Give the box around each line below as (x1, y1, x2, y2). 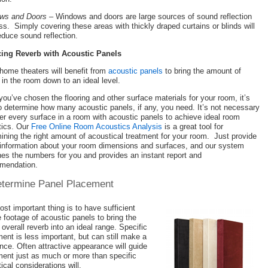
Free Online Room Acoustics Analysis (31, 122, 162, 132)
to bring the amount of (163, 66, 241, 75)
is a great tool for (162, 122, 223, 132)
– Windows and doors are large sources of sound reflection (47, 12, 252, 22)
